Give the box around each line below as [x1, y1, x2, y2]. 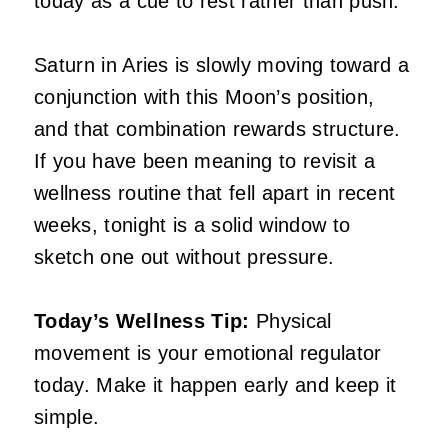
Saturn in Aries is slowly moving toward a [34, 54, 410, 77]
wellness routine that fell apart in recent [34, 182, 396, 205]
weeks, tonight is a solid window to [34, 214, 351, 237]
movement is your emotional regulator [34, 342, 382, 365]
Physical [249, 310, 332, 333]
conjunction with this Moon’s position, [34, 86, 375, 109]
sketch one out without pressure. [34, 246, 335, 269]
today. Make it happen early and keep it [34, 374, 397, 397]
